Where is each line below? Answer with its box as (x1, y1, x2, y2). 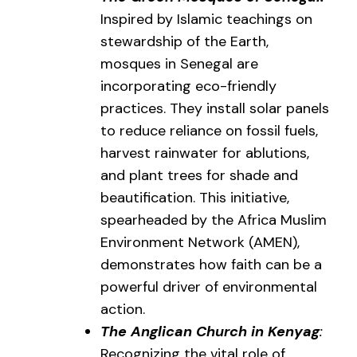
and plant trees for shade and (100, 165, 298, 185)
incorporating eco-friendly (100, 76, 277, 96)
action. (100, 299, 145, 319)
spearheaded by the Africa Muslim (100, 210, 327, 229)
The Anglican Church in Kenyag (100, 321, 320, 341)
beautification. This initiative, (100, 187, 289, 207)
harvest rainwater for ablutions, (100, 143, 309, 163)
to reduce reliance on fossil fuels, (100, 120, 318, 140)
